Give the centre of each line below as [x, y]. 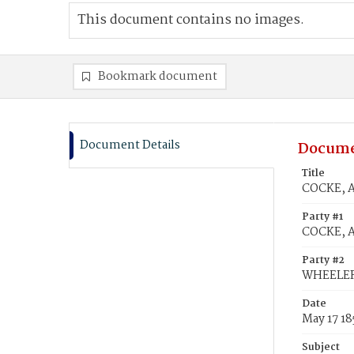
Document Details [130, 145]
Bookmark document [158, 77]
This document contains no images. [191, 20]
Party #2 [323, 260]
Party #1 [322, 217]
